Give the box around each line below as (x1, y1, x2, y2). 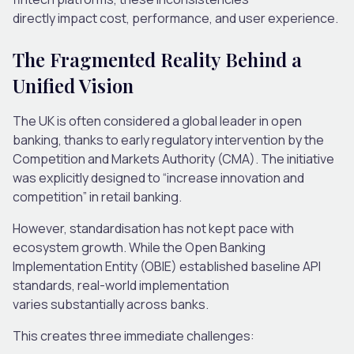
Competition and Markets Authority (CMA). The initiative (13, 149, 334, 168)
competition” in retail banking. (13, 187, 182, 205)
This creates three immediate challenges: (13, 326, 254, 345)
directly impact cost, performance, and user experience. (13, 9, 338, 27)
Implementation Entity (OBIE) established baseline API (13, 257, 321, 275)
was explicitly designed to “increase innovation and (13, 168, 304, 186)
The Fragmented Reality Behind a (13, 46, 302, 72)
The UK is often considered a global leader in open (13, 111, 302, 130)
